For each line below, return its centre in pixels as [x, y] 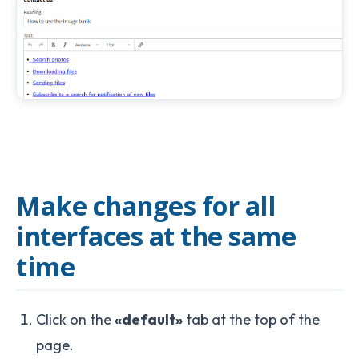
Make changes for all [145, 205]
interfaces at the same [156, 235]
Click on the [75, 319]
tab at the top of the [251, 319]
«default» [149, 319]
